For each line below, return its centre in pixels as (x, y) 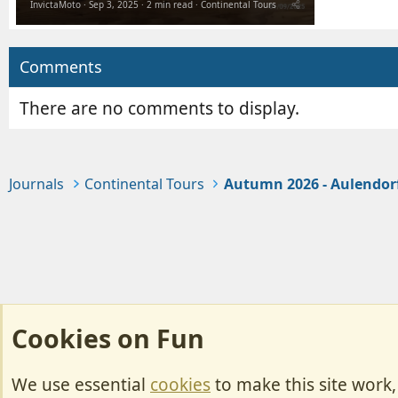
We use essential (81, 385)
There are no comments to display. (159, 108)
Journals (36, 183)
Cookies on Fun (108, 338)
